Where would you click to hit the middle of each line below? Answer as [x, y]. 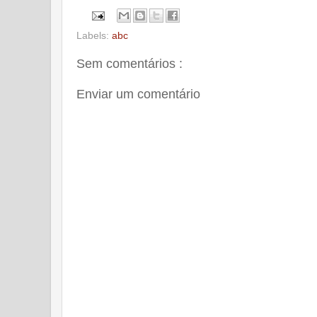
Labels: [94, 36]
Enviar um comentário [138, 94]
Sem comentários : [129, 64]
